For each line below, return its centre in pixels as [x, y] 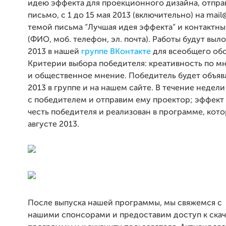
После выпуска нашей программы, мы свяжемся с [125, 203]
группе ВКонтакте [116, 52]
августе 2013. [53, 125]
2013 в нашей [54, 52]
